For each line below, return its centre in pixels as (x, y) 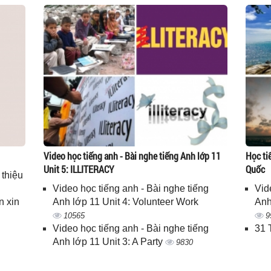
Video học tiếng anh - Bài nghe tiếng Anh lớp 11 (132, 156)
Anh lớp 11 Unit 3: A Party (109, 242)
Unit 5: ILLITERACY (79, 169)
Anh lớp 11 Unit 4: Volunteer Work (126, 202)
